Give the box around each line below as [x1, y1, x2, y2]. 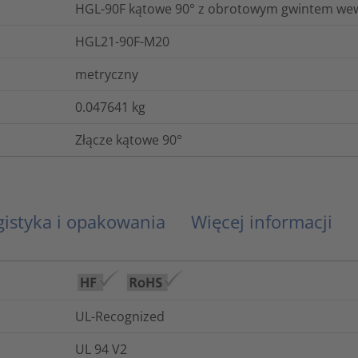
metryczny [75, 65, 138, 83]
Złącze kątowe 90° [75, 130, 182, 149]
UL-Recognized [75, 307, 165, 325]
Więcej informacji [191, 209, 332, 233]
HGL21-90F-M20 [75, 32, 169, 50]
